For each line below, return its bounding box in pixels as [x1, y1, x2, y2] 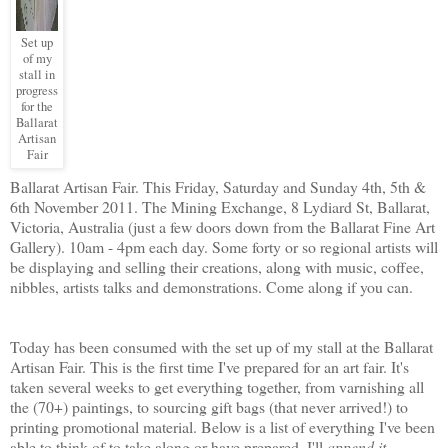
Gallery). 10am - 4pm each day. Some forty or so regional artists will [10, 236, 438, 258]
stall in [19, 66, 55, 84]
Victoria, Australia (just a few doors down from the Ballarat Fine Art [10, 216, 435, 238]
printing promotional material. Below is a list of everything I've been [10, 416, 435, 438]
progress [16, 82, 58, 100]
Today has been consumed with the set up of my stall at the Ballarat [10, 336, 433, 358]
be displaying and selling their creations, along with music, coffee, [10, 256, 424, 278]
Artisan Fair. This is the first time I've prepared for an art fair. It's [10, 356, 409, 378]
